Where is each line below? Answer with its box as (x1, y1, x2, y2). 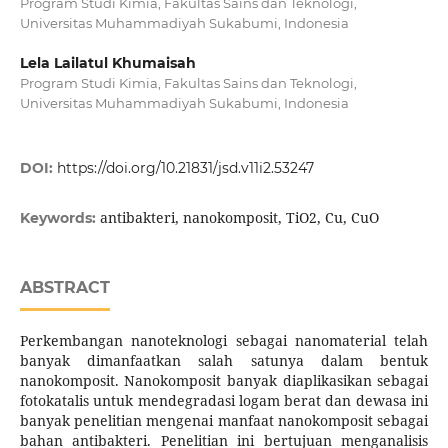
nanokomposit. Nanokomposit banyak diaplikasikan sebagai (19, 371, 429, 391)
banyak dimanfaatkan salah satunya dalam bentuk (19, 351, 429, 371)
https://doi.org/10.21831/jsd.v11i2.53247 (56, 159, 314, 178)
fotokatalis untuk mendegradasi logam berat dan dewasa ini (19, 391, 429, 411)
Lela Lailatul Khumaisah (19, 54, 196, 73)
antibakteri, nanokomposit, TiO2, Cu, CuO (99, 208, 379, 228)
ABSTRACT (19, 278, 110, 298)
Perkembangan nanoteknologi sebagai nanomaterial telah (19, 331, 429, 351)
